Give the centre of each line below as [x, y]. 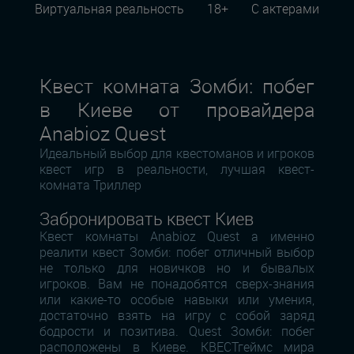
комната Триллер [90, 185]
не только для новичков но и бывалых [177, 268]
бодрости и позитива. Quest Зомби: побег [177, 331]
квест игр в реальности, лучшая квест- [177, 169]
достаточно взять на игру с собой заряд [177, 316]
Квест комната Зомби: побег [177, 86]
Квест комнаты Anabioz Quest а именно [177, 237]
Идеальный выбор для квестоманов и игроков [177, 154]
